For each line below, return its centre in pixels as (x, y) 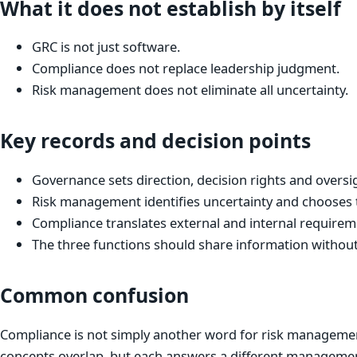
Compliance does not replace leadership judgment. (186, 69)
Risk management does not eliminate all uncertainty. (190, 90)
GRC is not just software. (106, 47)
